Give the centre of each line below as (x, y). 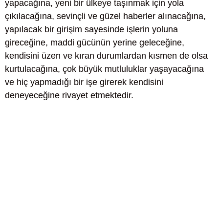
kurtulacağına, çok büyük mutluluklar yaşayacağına (104, 69)
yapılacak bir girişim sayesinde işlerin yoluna (91, 29)
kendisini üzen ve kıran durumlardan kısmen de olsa (106, 56)
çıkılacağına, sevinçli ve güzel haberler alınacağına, (105, 16)
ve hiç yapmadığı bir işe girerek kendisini (84, 82)
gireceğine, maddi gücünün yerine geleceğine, (95, 43)
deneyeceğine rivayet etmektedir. (69, 95)
